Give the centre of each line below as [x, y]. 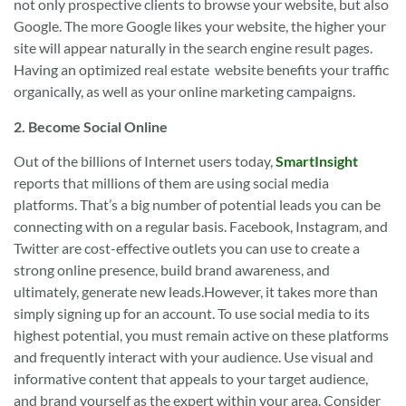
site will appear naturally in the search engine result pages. [193, 48]
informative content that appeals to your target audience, [191, 378]
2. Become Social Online [91, 126]
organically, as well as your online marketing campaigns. [184, 92]
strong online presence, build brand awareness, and [172, 269]
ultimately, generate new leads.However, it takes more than [196, 291]
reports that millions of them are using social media [171, 182]
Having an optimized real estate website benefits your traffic [201, 70]
